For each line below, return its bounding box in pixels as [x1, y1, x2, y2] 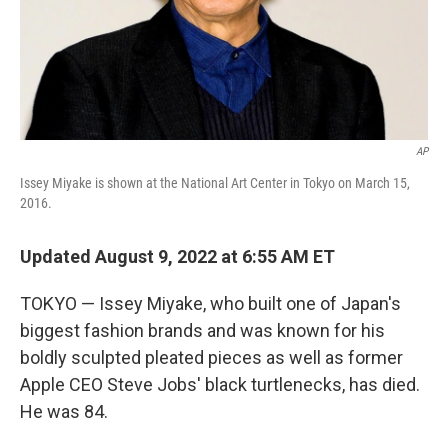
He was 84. [20, 401, 108, 422]
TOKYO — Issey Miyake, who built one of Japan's [20, 293, 401, 314]
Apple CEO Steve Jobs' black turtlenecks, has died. [20, 374, 420, 395]
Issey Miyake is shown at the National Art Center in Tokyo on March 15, [20, 175, 410, 191]
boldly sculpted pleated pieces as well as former [20, 347, 403, 368]
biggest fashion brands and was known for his [20, 320, 385, 341]
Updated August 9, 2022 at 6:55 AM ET [20, 246, 335, 267]
